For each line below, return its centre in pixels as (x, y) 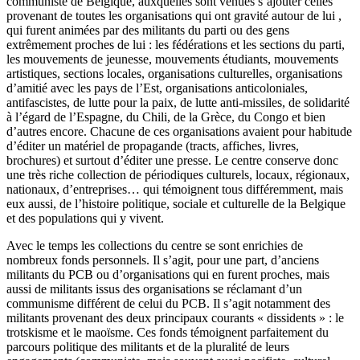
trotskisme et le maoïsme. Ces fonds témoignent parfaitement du (168, 333)
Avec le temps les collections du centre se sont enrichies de (155, 246)
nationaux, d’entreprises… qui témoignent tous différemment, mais (175, 190)
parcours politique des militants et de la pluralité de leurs (148, 347)
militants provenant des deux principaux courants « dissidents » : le (175, 318)
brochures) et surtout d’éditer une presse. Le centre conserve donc (172, 161)
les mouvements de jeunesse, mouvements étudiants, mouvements (172, 59)
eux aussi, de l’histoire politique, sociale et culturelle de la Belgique (176, 204)
